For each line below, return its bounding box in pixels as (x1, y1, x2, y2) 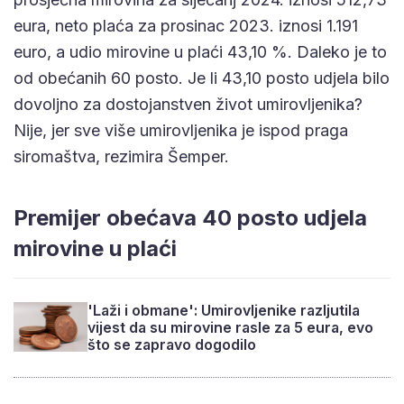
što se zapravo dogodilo (87, 335, 257, 353)
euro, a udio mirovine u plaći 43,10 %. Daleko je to (14, 41, 387, 61)
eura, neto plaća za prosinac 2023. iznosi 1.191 (14, 15, 358, 35)
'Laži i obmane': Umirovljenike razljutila (87, 300, 361, 319)
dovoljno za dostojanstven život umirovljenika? (14, 94, 363, 114)
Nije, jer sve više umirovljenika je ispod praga (14, 120, 348, 140)
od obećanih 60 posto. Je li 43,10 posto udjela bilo (14, 68, 390, 87)
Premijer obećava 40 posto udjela (14, 204, 367, 231)
